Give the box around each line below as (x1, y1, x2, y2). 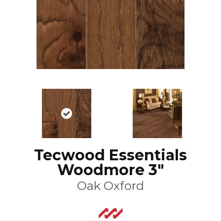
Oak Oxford (77, 178, 144, 193)
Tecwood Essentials (34, 146, 187, 164)
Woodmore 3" (57, 160, 164, 179)
